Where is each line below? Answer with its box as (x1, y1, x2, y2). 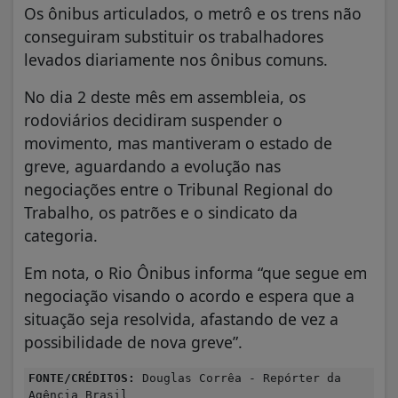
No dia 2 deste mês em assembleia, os (24, 85, 306, 107)
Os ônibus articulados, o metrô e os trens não (24, 2, 362, 24)
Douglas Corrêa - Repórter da (135, 370, 341, 385)
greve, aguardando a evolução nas (24, 155, 281, 177)
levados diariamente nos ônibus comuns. (24, 48, 328, 70)
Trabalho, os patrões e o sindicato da (24, 201, 298, 223)
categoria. (24, 224, 98, 246)
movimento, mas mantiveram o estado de (24, 131, 332, 154)
